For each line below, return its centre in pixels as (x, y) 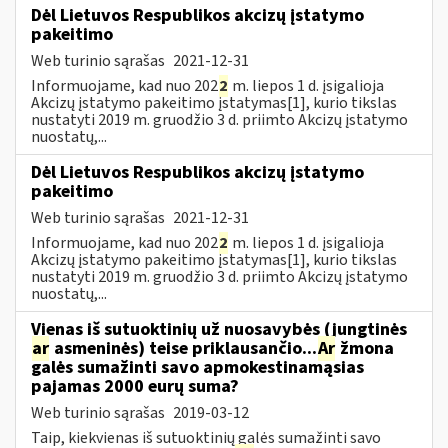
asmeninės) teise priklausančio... (183, 348)
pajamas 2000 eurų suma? (135, 386)
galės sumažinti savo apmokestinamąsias (197, 367)
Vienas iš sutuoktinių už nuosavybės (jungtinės (219, 329)
